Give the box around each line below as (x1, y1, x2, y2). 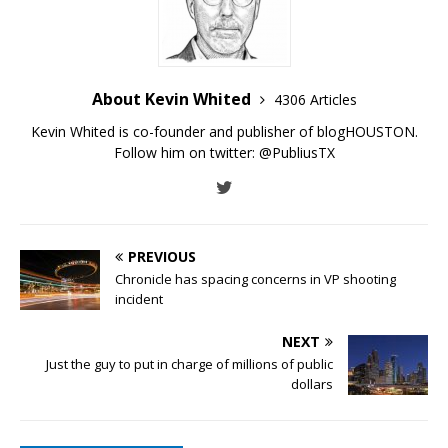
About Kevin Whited (91, 87, 255, 110)
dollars (291, 374, 333, 393)
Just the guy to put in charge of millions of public (46, 354, 333, 373)
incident (115, 289, 163, 308)
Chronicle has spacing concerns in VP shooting (115, 269, 396, 288)
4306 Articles (273, 89, 357, 109)
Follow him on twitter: (113, 142, 259, 162)
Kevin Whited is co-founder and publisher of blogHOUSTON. (30, 121, 418, 141)
